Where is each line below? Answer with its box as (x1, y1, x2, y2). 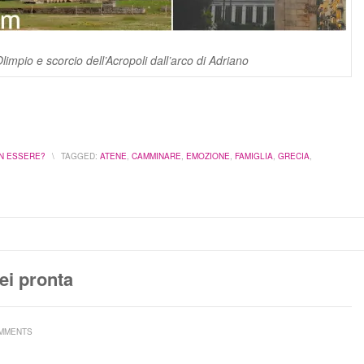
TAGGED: (61, 150, 97, 162)
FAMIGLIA (235, 150, 273, 162)
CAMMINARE (132, 150, 181, 162)
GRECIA (278, 150, 310, 162)
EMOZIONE (186, 150, 230, 162)
